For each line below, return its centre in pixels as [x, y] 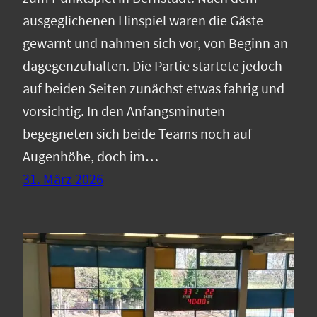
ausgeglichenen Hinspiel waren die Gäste [143, 21]
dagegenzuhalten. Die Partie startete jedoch [152, 66]
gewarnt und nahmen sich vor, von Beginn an [155, 43]
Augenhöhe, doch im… [91, 156]
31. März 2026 [63, 179]
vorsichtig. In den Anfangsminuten [124, 111]
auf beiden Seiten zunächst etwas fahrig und [154, 88]
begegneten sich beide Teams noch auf [137, 134]
